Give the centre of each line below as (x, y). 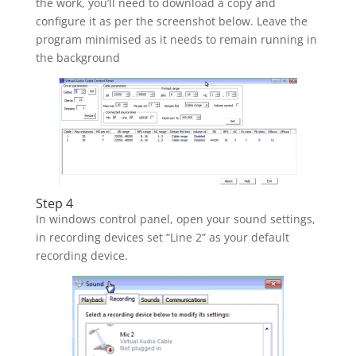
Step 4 (54, 203)
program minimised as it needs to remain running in (176, 39)
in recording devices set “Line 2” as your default (162, 237)
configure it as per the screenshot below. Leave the (171, 21)
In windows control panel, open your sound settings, (175, 219)
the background (77, 57)
